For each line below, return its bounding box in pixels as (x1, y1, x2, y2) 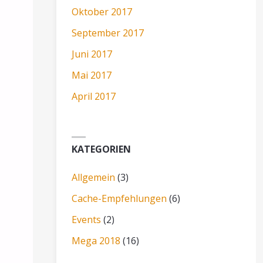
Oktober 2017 (72, 5, 133, 18)
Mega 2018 (72, 234, 121, 247)
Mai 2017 (72, 68, 112, 82)
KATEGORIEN (72, 142, 131, 156)
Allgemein (72, 170, 116, 184)
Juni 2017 (72, 47, 113, 60)
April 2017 (72, 89, 116, 103)
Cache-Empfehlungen (72, 191, 167, 205)
